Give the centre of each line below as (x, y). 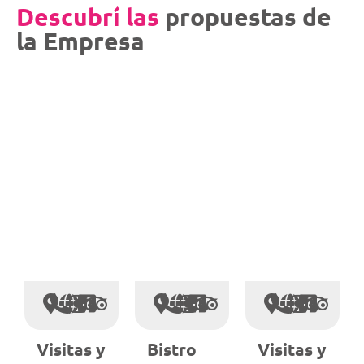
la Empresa (80, 41)
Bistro (172, 349)
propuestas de (245, 17)
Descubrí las (88, 17)
